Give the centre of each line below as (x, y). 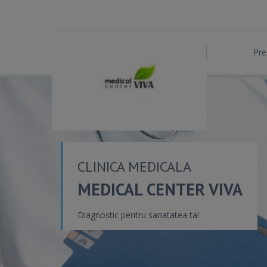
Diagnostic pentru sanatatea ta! (138, 215)
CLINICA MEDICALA (134, 167)
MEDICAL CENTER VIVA (160, 189)
